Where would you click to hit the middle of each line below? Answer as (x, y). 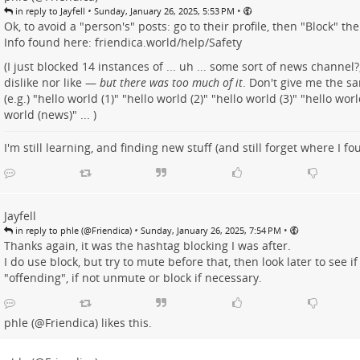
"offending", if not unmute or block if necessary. (133, 278)
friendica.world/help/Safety (168, 43)
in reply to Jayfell (49, 11)
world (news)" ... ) (50, 115)
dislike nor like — (51, 83)
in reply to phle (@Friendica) (72, 231)
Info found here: (49, 43)
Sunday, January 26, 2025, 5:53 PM (164, 11)
